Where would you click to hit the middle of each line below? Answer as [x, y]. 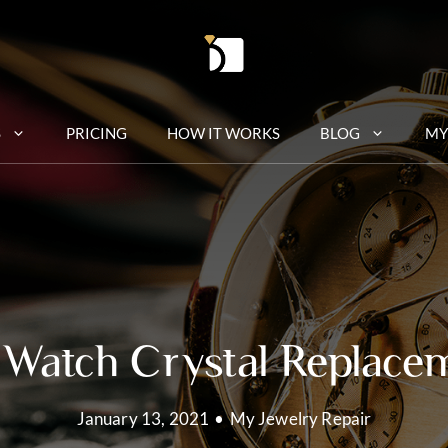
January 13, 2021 [143, 418]
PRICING [96, 132]
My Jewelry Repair [300, 418]
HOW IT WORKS [223, 132]
